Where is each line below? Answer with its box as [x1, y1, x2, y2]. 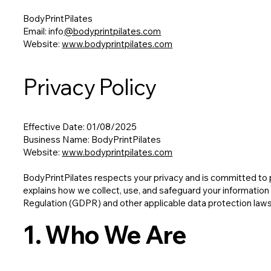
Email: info [23, 25, 64, 38]
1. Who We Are [23, 218, 186, 251]
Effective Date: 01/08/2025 [23, 121, 137, 133]
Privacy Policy [23, 73, 156, 101]
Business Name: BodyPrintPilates [23, 134, 162, 146]
